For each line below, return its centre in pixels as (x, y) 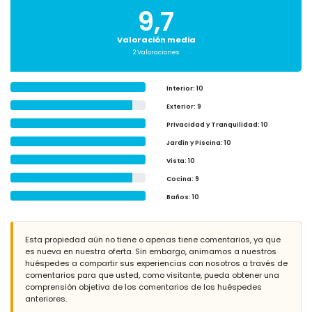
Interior (180, 88)
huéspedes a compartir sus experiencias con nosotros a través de (156, 263)
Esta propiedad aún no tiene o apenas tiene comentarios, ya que (153, 240)
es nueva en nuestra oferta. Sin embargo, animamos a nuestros (151, 251)
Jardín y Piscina (194, 143)
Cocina (179, 179)
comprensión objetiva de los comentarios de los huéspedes (143, 287)
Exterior (180, 107)
